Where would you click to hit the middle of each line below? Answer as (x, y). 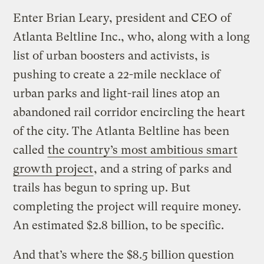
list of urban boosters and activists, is (112, 55)
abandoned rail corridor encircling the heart (129, 112)
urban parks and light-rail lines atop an (117, 93)
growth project (53, 169)
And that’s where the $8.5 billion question (124, 255)
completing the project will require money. (127, 206)
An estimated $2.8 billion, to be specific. (119, 225)
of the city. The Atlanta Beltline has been (121, 131)
